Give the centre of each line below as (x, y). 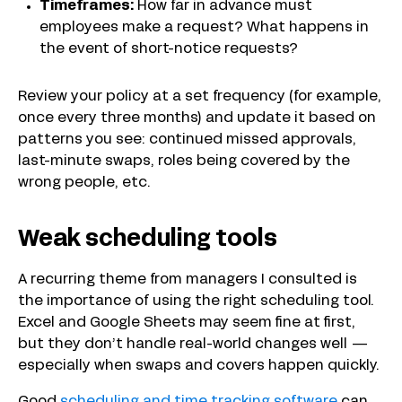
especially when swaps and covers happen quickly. (199, 367)
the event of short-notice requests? (170, 50)
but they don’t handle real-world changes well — (193, 345)
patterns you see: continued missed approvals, (187, 140)
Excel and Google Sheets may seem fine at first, (187, 323)
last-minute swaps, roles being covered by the (184, 162)
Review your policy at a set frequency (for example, (200, 97)
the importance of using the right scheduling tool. (196, 302)
